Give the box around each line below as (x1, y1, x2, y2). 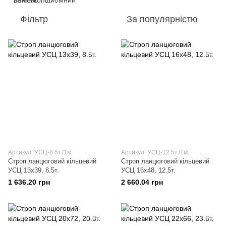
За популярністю (127, 14, 198, 24)
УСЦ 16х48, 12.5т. (121, 166, 176, 174)
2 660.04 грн (121, 178, 163, 186)
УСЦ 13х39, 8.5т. (8, 166, 59, 174)
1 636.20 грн (8, 178, 50, 186)
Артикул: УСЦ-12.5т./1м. (121, 149, 189, 156)
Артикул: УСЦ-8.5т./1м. (8, 149, 73, 156)
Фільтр (20, 14, 48, 24)
